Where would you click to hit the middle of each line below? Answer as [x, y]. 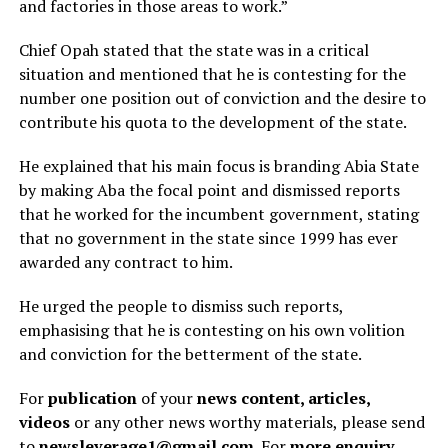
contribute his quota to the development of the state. [212, 121]
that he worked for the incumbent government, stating [218, 213]
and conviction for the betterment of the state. [190, 353]
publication [92, 397]
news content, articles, [283, 397]
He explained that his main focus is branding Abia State [218, 165]
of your [166, 397]
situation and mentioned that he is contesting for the [212, 73]
